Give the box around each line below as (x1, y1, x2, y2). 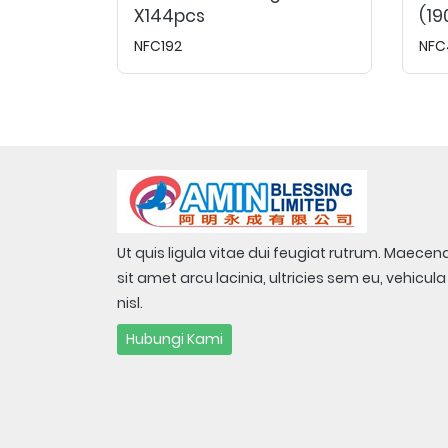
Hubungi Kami (126, 329, 223, 349)
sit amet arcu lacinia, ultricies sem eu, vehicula (117, 268, 446, 288)
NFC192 (134, 36, 182, 56)
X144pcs (134, 4, 205, 28)
